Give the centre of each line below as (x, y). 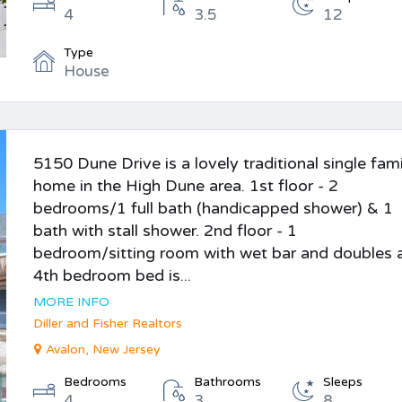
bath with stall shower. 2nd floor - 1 (166, 231)
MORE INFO (72, 302)
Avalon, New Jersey (104, 350)
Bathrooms (227, 382)
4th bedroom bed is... (113, 275)
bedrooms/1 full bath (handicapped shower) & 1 (214, 208)
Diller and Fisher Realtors (108, 323)
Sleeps (343, 382)
